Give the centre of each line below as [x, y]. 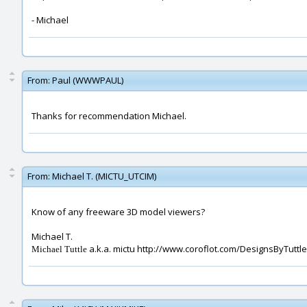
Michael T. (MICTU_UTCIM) [104, 176]
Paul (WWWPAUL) [88, 80]
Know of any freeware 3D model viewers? [118, 212]
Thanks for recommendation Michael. [109, 116]
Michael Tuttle [59, 249]
